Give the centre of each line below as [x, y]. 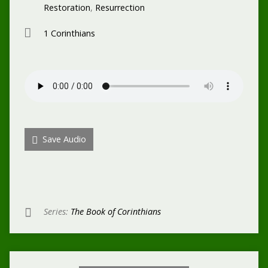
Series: [57, 211]
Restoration [67, 7]
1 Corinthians [69, 33]
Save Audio [63, 139]
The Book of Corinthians [115, 211]
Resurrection [120, 7]
